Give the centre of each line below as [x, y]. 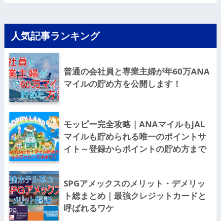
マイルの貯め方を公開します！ [122, 84]
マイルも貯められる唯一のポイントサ [135, 137]
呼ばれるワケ [89, 208]
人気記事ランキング [55, 36]
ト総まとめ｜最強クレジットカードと [135, 196]
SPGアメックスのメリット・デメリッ [134, 184]
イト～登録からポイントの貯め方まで [135, 149]
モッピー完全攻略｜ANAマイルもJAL [134, 124]
